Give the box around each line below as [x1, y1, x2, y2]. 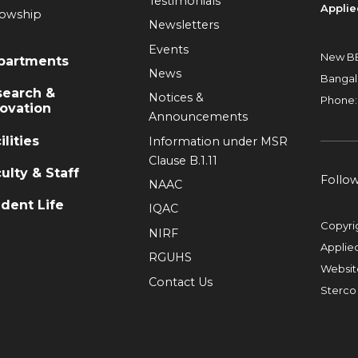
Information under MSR [149, 133, 288, 149]
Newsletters [149, 18, 220, 33]
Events [149, 42, 189, 57]
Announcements [149, 109, 249, 125]
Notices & [149, 90, 205, 105]
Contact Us [149, 274, 213, 289]
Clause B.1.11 [149, 153, 218, 168]
